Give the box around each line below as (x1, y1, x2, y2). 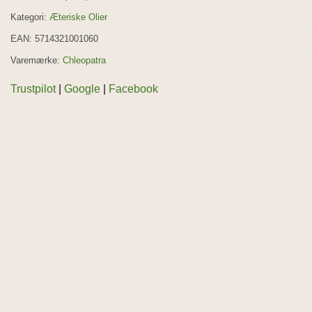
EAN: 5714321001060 (10, 33, 98, 44)
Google (64, 82, 100, 95)
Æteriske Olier (49, 11, 107, 22)
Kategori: (10, 11, 49, 22)
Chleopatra (63, 54, 106, 65)
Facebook (109, 82, 158, 95)
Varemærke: (10, 54, 63, 65)
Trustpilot (10, 82, 56, 95)
